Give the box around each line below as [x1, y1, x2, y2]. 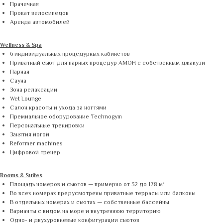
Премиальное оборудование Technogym [10, 112, 122, 122]
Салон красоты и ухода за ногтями [10, 104, 107, 113]
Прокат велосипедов [10, 9, 69, 18]
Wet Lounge [10, 95, 41, 104]
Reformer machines [10, 139, 62, 149]
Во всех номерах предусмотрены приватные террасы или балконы [10, 189, 196, 199]
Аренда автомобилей [10, 18, 70, 27]
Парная [10, 68, 29, 77]
